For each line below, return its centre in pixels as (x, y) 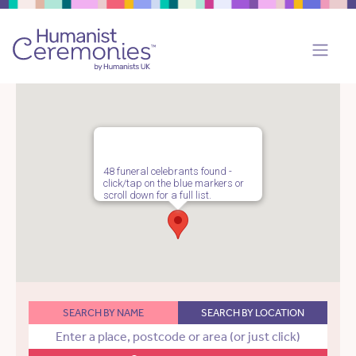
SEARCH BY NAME (103, 313)
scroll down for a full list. (157, 195)
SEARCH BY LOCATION (253, 313)
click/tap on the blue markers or (174, 184)
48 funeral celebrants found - (168, 172)
